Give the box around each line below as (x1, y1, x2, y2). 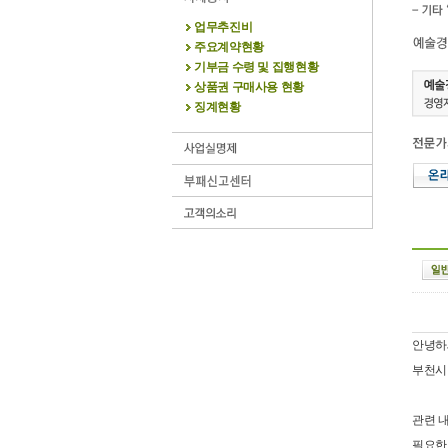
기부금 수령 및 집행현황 (194, 60, 319, 74)
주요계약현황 (194, 40, 264, 54)
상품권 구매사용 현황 (194, 80, 305, 94)
